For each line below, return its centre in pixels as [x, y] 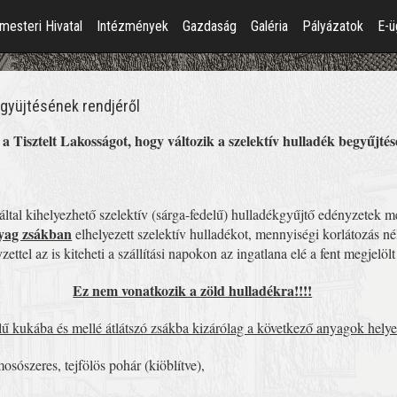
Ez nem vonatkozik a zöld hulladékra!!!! [193, 290]
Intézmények [132, 26]
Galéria [269, 26]
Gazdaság [210, 26]
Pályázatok [333, 26]
